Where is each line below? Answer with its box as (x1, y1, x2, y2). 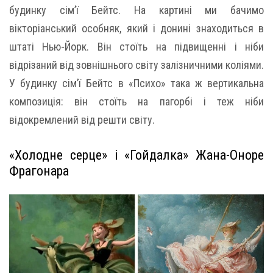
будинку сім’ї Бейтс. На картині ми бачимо (9, 4, 264, 17)
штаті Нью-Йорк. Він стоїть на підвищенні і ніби (9, 40, 264, 54)
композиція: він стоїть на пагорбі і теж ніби (9, 95, 264, 108)
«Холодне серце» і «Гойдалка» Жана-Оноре (9, 147, 264, 163)
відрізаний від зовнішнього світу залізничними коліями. (9, 58, 264, 72)
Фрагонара (9, 163, 69, 179)
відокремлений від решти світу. (9, 113, 155, 127)
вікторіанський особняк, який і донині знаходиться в (9, 22, 264, 35)
